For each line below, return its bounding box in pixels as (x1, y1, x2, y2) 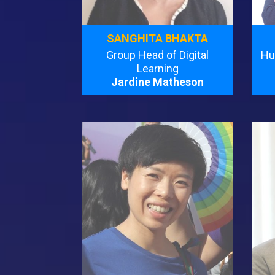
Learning (136, 61, 179, 75)
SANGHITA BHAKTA (107, 31, 209, 45)
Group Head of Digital (106, 48, 209, 61)
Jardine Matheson (111, 75, 204, 88)
